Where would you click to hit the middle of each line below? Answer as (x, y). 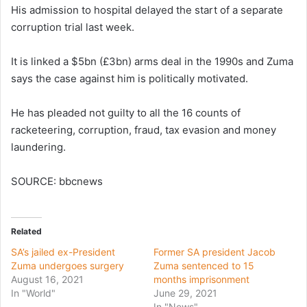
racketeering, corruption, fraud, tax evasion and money (144, 130)
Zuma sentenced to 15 (204, 265)
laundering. (38, 147)
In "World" (33, 293)
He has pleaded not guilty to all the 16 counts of (126, 112)
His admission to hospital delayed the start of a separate (147, 10)
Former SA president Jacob (214, 251)
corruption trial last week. (73, 27)
